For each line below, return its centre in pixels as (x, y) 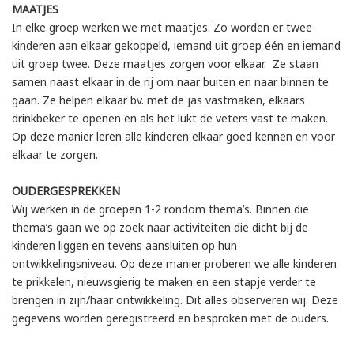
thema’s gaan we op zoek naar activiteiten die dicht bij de (160, 227)
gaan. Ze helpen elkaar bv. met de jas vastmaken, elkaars (158, 100)
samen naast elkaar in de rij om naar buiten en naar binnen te (170, 81)
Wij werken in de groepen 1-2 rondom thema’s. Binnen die (160, 209)
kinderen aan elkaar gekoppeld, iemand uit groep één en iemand (176, 45)
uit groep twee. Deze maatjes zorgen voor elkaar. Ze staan (165, 63)
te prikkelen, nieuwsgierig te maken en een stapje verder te (164, 281)
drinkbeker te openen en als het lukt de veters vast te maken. (170, 118)
